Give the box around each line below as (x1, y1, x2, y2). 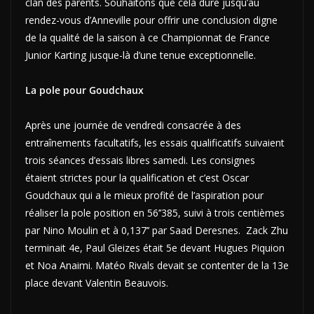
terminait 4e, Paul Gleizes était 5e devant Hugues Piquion (25, 240, 285, 254)
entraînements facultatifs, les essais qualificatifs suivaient (25, 135, 285, 149)
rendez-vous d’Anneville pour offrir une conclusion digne (25, 13, 278, 27)
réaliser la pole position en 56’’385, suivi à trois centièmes (25, 205, 285, 219)
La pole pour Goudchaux (25, 83, 144, 97)
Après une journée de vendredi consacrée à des (25, 118, 241, 132)
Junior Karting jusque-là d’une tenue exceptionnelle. (25, 48, 261, 62)
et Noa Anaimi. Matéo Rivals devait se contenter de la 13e (25, 258, 289, 272)
